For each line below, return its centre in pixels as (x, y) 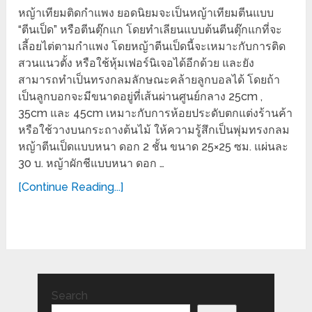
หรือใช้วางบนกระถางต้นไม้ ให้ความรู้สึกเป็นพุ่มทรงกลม (154, 130)
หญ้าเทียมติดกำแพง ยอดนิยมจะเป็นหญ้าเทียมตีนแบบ (146, 13)
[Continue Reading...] (71, 187)
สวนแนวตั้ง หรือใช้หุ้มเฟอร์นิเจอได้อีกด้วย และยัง (136, 63)
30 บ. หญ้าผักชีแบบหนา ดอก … (92, 164)
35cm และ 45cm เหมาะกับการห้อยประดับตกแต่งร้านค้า (156, 114)
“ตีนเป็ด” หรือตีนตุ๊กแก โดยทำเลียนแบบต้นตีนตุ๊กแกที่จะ (150, 30)
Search (69, 296)
